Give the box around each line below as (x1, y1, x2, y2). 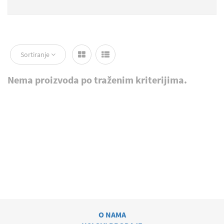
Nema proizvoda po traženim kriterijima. (7, 73, 187, 86)
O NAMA (98, 209, 126, 219)
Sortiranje (20, 50, 51, 59)
